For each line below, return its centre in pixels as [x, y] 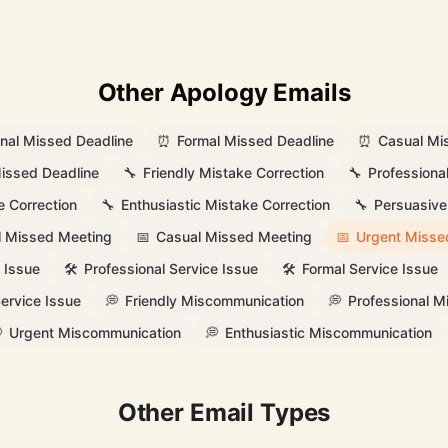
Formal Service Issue [369, 268]
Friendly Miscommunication [214, 300]
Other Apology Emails [224, 92]
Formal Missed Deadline [255, 140]
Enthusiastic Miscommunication [328, 332]
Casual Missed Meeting [233, 236]
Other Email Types [224, 412]
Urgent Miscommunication [94, 332]
